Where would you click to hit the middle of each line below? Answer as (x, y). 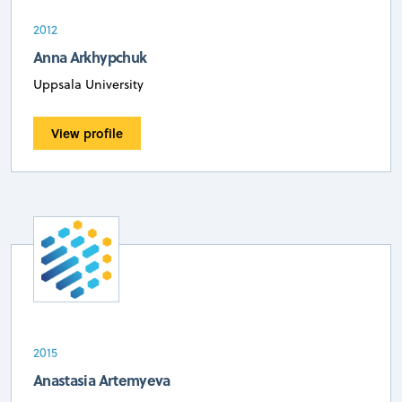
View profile (87, 133)
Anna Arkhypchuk (90, 57)
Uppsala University (88, 84)
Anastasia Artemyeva (102, 380)
